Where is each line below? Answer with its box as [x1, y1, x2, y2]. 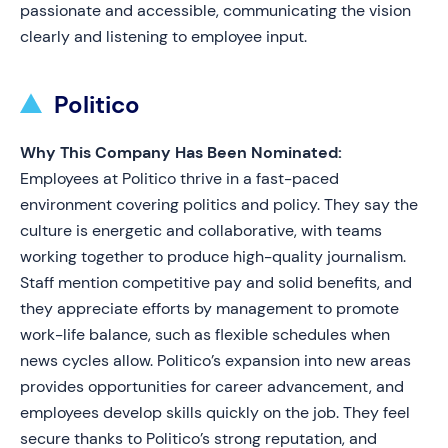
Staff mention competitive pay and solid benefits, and [20, 272, 412, 293]
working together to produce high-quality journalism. [20, 246, 406, 267]
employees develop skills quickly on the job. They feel [20, 402, 410, 423]
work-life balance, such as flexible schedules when [20, 324, 390, 345]
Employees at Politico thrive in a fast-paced [20, 168, 339, 189]
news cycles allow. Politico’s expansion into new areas [20, 350, 411, 371]
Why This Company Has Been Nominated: [20, 142, 342, 163]
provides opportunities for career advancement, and [20, 376, 404, 397]
